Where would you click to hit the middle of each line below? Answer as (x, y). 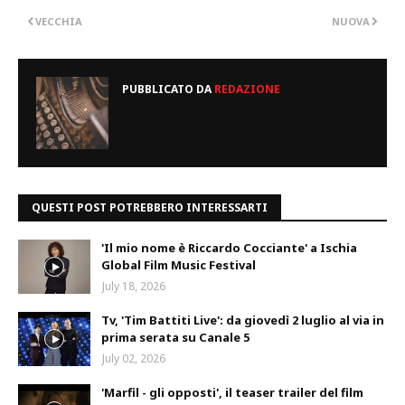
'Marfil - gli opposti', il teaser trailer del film (232, 392)
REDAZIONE (246, 89)
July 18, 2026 (134, 286)
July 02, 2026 (134, 358)
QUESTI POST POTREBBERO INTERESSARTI (150, 207)
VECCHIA (59, 21)
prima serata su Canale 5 (175, 337)
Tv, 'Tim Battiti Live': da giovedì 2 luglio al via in (243, 320)
